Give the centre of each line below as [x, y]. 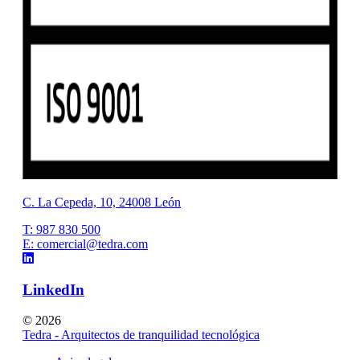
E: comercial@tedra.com [85, 244]
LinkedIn [53, 289]
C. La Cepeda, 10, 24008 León [102, 202]
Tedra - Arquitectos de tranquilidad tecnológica [141, 335]
